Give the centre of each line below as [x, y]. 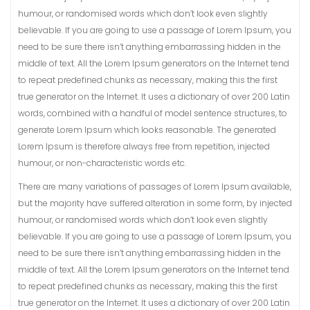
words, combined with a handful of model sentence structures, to [153, 113]
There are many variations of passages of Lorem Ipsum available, [155, 186]
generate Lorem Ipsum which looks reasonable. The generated [147, 130]
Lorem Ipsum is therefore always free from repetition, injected [144, 146]
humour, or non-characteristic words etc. [102, 163]
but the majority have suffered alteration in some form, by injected [155, 203]
